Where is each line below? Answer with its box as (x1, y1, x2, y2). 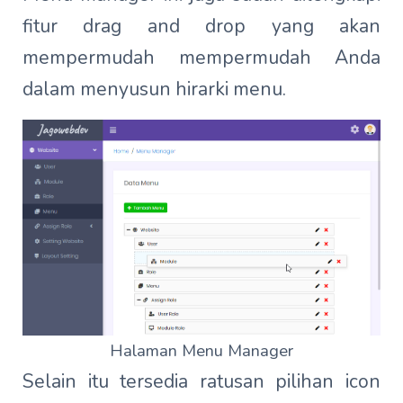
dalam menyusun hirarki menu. (22, 76, 286, 103)
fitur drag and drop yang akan (22, 13, 381, 40)
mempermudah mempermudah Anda (22, 45, 381, 71)
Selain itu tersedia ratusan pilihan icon (22, 369, 381, 395)
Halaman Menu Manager (110, 339, 293, 363)
